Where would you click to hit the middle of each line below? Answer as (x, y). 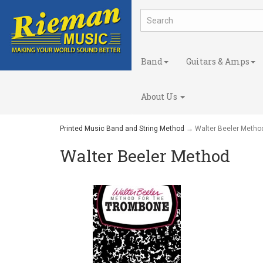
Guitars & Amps (218, 61)
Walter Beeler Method (145, 156)
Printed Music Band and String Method (122, 129)
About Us (160, 96)
